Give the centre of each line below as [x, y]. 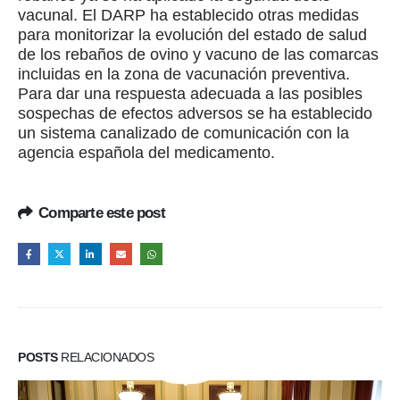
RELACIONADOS [105, 357]
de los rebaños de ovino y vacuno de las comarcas [198, 54]
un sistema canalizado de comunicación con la [183, 133]
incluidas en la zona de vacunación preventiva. [184, 74]
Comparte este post [102, 212]
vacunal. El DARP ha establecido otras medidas [188, 15]
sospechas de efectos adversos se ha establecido [195, 113]
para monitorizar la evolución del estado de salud [192, 34]
